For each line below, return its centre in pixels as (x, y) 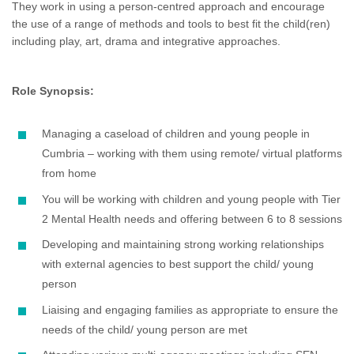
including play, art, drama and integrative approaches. (146, 41)
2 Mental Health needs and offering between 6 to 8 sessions (192, 218)
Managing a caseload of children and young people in (176, 134)
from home (69, 173)
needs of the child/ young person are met (145, 329)
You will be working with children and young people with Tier (191, 199)
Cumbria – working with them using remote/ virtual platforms (192, 154)
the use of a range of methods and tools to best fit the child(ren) (171, 24)
